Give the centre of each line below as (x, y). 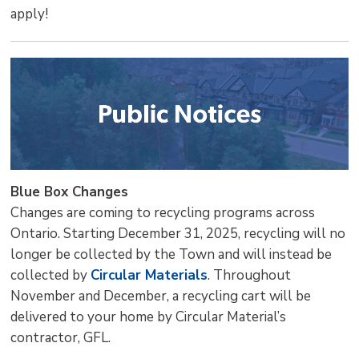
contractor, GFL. (64, 338)
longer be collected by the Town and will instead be (171, 255)
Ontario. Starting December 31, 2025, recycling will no (178, 234)
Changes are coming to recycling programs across (163, 213)
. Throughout (250, 276)
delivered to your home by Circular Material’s (149, 317)
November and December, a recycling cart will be (161, 296)
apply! (30, 14)
